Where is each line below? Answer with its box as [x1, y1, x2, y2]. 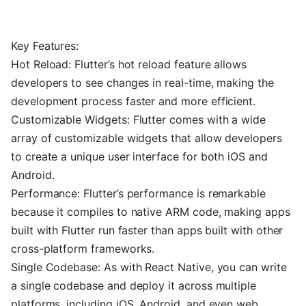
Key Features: [11, 39, 79, 53]
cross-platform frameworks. [11, 242, 155, 255]
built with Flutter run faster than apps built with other [11, 223, 283, 237]
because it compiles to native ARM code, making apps [11, 205, 290, 219]
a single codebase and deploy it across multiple [11, 279, 256, 292]
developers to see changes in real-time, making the [11, 76, 274, 89]
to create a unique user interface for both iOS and [11, 150, 268, 163]
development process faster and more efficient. [11, 94, 256, 108]
